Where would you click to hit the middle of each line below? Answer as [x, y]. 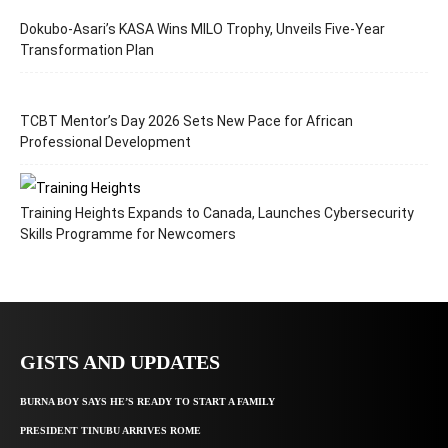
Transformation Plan [87, 50]
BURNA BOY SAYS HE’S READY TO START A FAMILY [147, 402]
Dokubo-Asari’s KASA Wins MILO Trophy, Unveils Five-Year [202, 29]
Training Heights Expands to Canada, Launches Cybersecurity [217, 213]
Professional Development [105, 142]
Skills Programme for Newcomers [128, 234]
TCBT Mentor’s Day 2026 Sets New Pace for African [186, 121]
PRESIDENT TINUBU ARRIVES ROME [110, 431]
